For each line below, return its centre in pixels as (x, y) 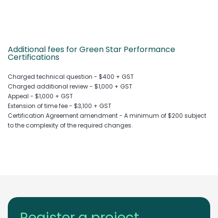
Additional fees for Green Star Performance (91, 49)
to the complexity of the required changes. (70, 126)
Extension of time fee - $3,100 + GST (60, 106)
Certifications (34, 57)
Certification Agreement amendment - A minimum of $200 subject (107, 116)
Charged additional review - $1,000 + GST (70, 87)
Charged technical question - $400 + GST (71, 77)
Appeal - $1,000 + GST (40, 96)
